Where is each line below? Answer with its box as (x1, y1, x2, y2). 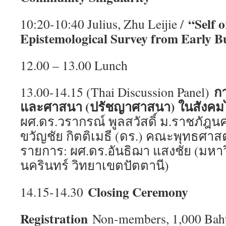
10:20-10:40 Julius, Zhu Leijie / (20, 15, 188, 32)
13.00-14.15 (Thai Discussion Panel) (20, 83, 214, 100)
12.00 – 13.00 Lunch (20, 56, 128, 74)
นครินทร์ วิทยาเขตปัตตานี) (20, 156, 169, 174)
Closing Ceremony (88, 182, 188, 201)
